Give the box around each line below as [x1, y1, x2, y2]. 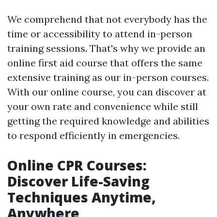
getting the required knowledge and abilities [7, 115, 209, 127]
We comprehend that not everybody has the [7, 13, 207, 26]
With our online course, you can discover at [7, 86, 206, 98]
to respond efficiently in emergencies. [7, 129, 180, 142]
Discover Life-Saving [7, 172, 150, 191]
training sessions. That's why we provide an [7, 42, 205, 55]
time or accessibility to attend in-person [7, 28, 192, 40]
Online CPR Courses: [7, 156, 147, 175]
